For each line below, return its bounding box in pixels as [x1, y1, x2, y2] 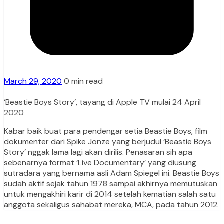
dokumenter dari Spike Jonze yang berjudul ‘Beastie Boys [4, 136, 211, 147]
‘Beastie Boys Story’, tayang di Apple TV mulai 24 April [4, 97, 201, 108]
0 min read [64, 76, 103, 87]
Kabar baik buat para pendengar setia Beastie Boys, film [4, 126, 207, 137]
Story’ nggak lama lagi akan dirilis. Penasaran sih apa [4, 147, 192, 158]
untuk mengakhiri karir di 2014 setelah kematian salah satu [4, 189, 216, 200]
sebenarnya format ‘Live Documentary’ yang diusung [4, 157, 196, 168]
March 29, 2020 [4, 76, 62, 87]
